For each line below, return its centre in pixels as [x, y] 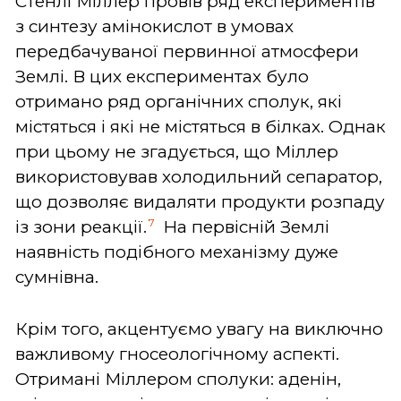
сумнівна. [59, 277]
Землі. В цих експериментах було [162, 76]
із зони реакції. [81, 226]
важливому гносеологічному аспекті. [177, 354]
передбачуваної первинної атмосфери [187, 51]
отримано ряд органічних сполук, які [179, 101]
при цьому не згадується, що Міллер [177, 151]
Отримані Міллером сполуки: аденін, [178, 379]
